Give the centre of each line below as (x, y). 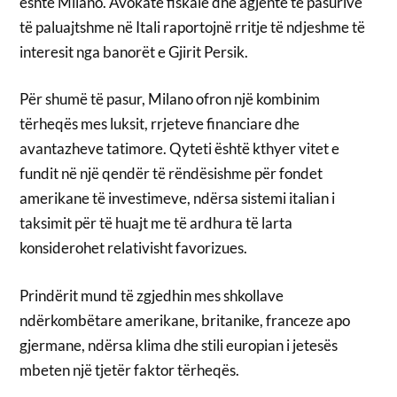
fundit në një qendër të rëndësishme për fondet (171, 174)
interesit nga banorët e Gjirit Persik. (134, 51)
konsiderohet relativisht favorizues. (134, 248)
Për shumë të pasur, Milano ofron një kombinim (170, 99)
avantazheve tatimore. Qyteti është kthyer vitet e (180, 149)
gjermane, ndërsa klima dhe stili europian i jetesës (179, 345)
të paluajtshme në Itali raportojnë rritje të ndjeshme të (193, 27)
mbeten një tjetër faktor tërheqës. (130, 370)
